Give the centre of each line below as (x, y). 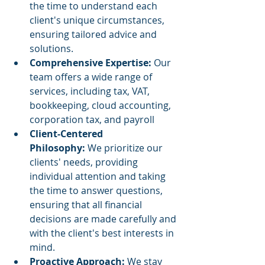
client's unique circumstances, (98, 20)
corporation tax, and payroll (93, 119)
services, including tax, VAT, (91, 91)
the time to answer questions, (97, 190)
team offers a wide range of (92, 77)
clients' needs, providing (85, 162)
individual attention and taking (99, 176)
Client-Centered (67, 134)
